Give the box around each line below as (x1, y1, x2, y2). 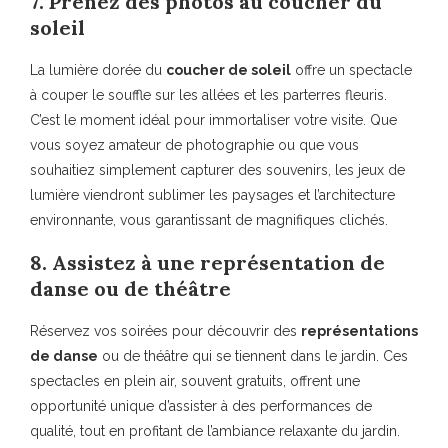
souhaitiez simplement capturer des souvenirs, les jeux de (30, 162, 405, 179)
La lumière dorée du (30, 62, 166, 79)
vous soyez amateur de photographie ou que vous (30, 137, 359, 154)
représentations (301, 323, 418, 340)
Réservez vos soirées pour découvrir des (30, 323, 301, 340)
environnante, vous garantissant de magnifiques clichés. (30, 212, 388, 229)
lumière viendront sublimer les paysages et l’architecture (30, 187, 395, 204)
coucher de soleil (166, 62, 291, 79)
